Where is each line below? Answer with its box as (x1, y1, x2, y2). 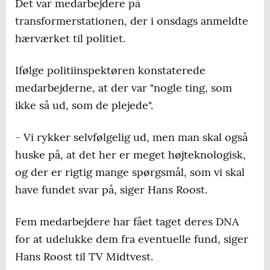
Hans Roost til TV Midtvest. (15, 250, 153, 264)
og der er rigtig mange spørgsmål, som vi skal (15, 165, 245, 180)
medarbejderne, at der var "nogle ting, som (15, 81, 232, 95)
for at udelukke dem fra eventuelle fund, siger (15, 232, 248, 246)
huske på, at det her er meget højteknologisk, (15, 148, 246, 162)
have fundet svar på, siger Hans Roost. (15, 183, 207, 197)
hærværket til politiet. (15, 31, 125, 46)
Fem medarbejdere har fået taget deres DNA (15, 215, 239, 229)
